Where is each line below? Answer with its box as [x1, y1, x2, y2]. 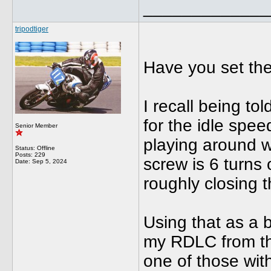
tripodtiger [15, 25, 48, 33]
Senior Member [15, 122, 57, 129]
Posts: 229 [15, 151, 45, 158]
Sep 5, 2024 [32, 158, 67, 165]
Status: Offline [15, 145, 55, 151]
